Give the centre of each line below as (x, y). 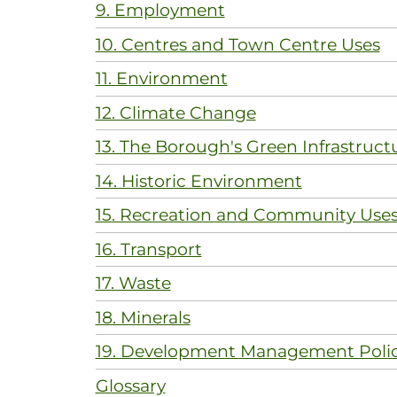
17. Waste (133, 283)
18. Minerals (143, 317)
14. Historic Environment (198, 181)
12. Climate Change (175, 113)
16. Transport (148, 249)
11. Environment (161, 78)
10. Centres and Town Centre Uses (237, 44)
